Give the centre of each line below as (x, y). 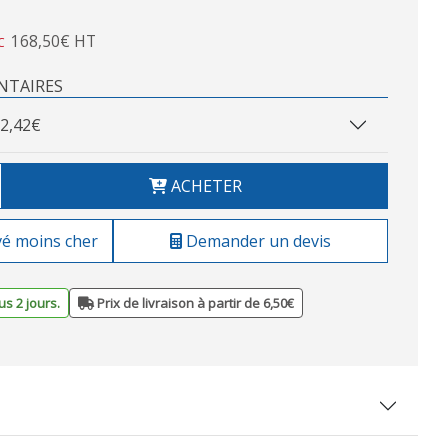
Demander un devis (256, 241)
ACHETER (204, 186)
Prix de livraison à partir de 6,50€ (194, 303)
